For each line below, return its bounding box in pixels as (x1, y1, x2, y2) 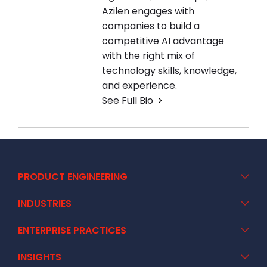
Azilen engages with (102, 4, 194, 18)
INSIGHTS (18, 250, 61, 265)
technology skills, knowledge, (102, 64, 237, 78)
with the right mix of (102, 49, 195, 63)
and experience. (102, 79, 179, 93)
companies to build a (102, 19, 200, 33)
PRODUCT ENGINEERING (18, 170, 128, 184)
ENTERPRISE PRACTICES (18, 223, 126, 238)
